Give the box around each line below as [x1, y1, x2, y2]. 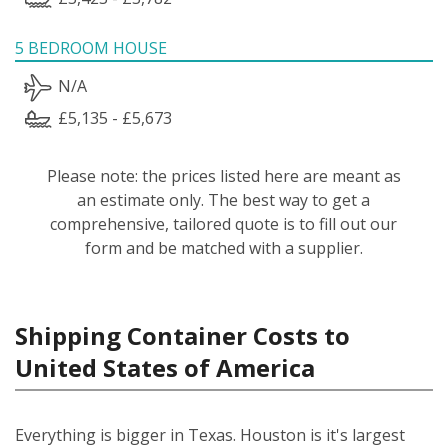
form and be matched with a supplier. [84, 236, 363, 259]
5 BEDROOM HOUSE [15, 36, 167, 59]
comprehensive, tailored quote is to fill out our [50, 212, 398, 235]
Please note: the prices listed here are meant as [46, 164, 401, 187]
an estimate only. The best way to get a [77, 188, 371, 211]
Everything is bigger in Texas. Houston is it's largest [15, 423, 405, 446]
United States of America [15, 350, 315, 384]
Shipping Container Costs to [15, 318, 350, 352]
